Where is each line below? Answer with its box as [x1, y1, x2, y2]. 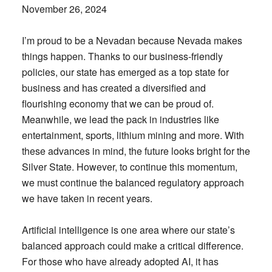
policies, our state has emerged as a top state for [21, 65, 229, 79]
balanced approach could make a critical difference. [21, 239, 243, 253]
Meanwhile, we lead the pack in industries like [21, 112, 219, 126]
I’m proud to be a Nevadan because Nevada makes [21, 33, 242, 47]
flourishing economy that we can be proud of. [21, 97, 214, 110]
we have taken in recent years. [21, 191, 152, 205]
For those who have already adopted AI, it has [21, 254, 219, 268]
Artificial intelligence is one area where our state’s [21, 223, 235, 237]
